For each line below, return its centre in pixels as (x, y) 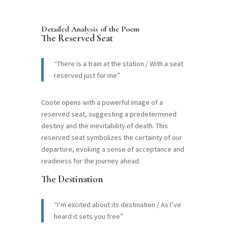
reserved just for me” (87, 75)
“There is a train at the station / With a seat (118, 63)
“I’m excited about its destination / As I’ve (117, 204)
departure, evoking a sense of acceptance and (112, 149)
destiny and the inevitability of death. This (104, 125)
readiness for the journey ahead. (91, 161)
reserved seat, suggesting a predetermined (109, 114)
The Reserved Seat (77, 38)
